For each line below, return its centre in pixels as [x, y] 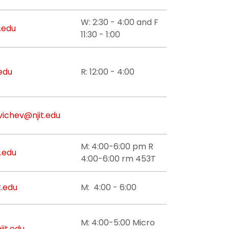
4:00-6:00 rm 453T [118, 159]
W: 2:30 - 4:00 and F [120, 22]
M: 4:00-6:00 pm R [117, 146]
